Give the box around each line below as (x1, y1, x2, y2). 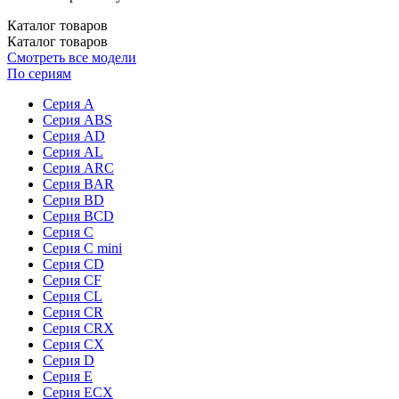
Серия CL (43, 288, 102, 304)
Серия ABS (43, 111, 112, 127)
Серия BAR (43, 175, 114, 191)
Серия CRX (43, 320, 114, 336)
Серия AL (43, 143, 103, 159)
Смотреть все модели (7, 49, 136, 65)
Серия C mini (43, 240, 122, 256)
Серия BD (43, 191, 104, 208)
